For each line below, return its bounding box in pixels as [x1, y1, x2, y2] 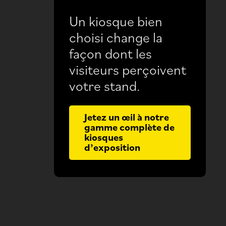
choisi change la [69, 28, 162, 45]
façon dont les [69, 44, 152, 62]
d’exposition [84, 140, 140, 153]
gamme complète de [84, 120, 175, 133]
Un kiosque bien [69, 12, 162, 29]
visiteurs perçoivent [69, 60, 186, 78]
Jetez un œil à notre [84, 110, 169, 123]
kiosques [84, 130, 123, 143]
